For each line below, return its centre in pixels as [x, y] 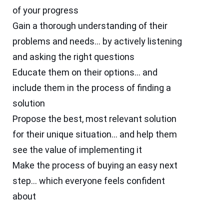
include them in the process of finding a [92, 88]
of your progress [47, 10]
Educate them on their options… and [85, 72]
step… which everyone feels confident [89, 181]
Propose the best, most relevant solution [95, 119]
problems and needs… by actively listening [97, 41]
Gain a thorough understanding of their [90, 26]
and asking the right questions [74, 57]
